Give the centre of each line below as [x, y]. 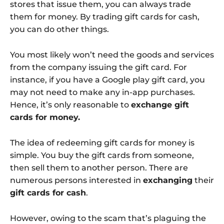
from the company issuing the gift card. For [98, 67]
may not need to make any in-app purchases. [102, 92]
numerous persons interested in [76, 180]
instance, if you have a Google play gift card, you [107, 80]
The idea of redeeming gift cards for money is [102, 143]
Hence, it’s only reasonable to [70, 105]
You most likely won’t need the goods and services [112, 55]
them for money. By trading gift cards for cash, [105, 17]
